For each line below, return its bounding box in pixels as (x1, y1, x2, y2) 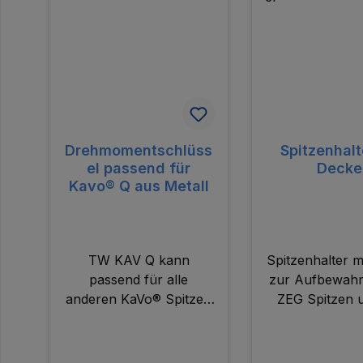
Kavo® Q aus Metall (68, 177, 209, 194)
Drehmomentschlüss (65, 141, 213, 159)
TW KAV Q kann (88, 251, 190, 268)
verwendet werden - (76, 310, 202, 327)
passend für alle (89, 271, 189, 288)
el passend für (87, 159, 191, 177)
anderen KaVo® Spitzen (66, 290, 212, 307)
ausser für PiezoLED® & (64, 329, 213, 346)
